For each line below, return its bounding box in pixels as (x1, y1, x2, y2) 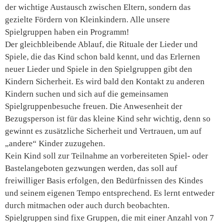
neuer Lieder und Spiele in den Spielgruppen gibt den (5, 64, 192, 74)
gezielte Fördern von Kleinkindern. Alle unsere (5, 15, 170, 24)
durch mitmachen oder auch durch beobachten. (5, 201, 169, 210)
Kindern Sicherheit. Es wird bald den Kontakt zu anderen (5, 77, 205, 86)
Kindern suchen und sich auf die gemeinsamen (5, 89, 168, 99)
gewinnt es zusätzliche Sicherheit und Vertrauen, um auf (5, 126, 202, 136)
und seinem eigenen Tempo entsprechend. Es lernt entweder (5, 188, 215, 198)
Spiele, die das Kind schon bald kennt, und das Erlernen (5, 52, 200, 61)
